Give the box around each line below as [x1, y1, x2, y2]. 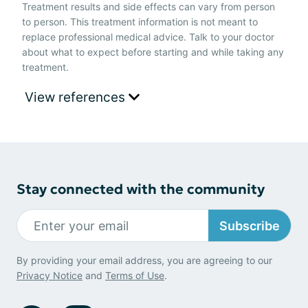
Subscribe [219, 218, 280, 233]
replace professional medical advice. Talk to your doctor [22, 31, 274, 43]
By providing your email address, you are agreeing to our [16, 254, 272, 266]
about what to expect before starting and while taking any [22, 46, 284, 58]
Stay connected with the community [16, 180, 265, 198]
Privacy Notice [16, 269, 82, 281]
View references [25, 89, 129, 105]
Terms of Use [105, 269, 164, 281]
